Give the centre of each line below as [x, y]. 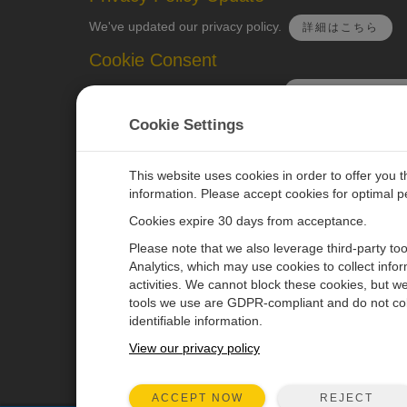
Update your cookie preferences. [186, 91]
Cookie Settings [186, 125]
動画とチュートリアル [329, 374]
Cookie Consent [153, 60]
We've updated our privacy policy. [189, 27]
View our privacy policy [194, 348]
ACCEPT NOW [197, 398]
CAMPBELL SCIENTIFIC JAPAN [246, 204]
